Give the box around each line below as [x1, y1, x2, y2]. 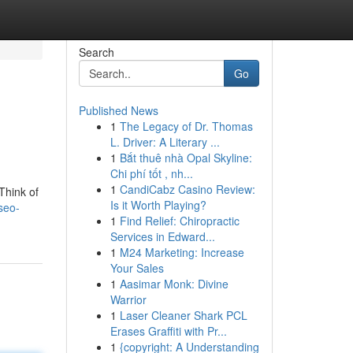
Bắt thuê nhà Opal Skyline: [119, 150, 252, 165]
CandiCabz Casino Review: [119, 181, 255, 197]
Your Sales [110, 260, 164, 276]
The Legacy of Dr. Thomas [119, 118, 253, 134]
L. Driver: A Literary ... [110, 134, 220, 150]
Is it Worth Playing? [110, 197, 206, 213]
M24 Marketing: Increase [119, 244, 244, 260]
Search [78, 44, 114, 60]
